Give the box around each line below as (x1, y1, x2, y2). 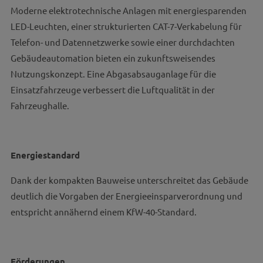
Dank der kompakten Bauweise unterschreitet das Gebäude (10, 174, 248, 186)
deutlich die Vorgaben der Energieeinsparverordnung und (10, 190, 242, 201)
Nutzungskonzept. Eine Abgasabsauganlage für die (10, 68, 216, 79)
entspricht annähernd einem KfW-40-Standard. (10, 206, 197, 217)
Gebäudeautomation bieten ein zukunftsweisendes (10, 52, 215, 63)
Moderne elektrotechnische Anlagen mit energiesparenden (10, 5, 247, 16)
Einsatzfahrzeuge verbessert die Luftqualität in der (10, 84, 215, 95)
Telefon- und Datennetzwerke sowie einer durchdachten (10, 36, 235, 48)
